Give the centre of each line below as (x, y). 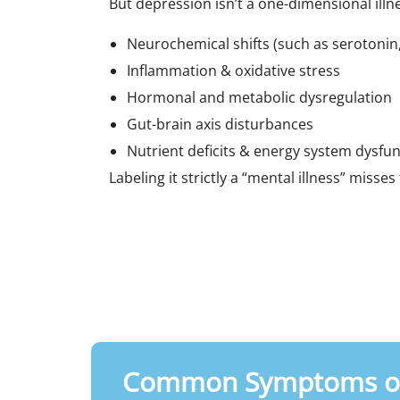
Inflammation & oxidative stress (233, 70)
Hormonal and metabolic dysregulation (259, 97)
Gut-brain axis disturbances (220, 124)
